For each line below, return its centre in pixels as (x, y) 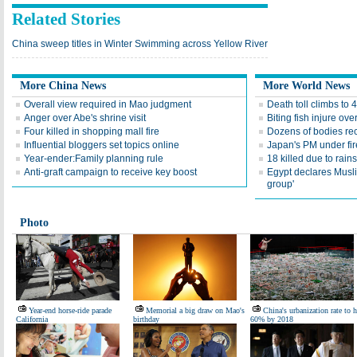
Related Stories (66, 19)
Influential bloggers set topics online (102, 145)
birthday (146, 319)
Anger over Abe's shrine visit (85, 118)
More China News (63, 86)
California (32, 319)
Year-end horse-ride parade (70, 310)
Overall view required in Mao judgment (108, 104)
